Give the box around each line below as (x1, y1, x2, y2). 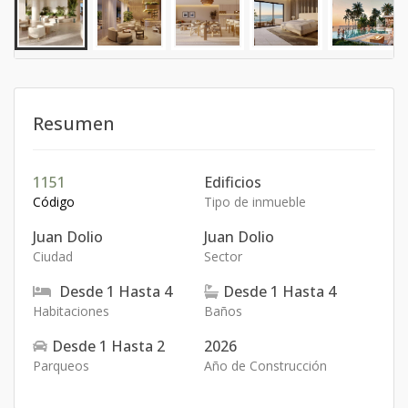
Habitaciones (33, 302, 109, 320)
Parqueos (33, 357, 89, 374)
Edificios (204, 172, 261, 192)
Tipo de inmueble (204, 193, 306, 210)
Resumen (33, 111, 115, 136)
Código (33, 193, 75, 210)
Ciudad (33, 248, 73, 265)
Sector (204, 248, 242, 265)
